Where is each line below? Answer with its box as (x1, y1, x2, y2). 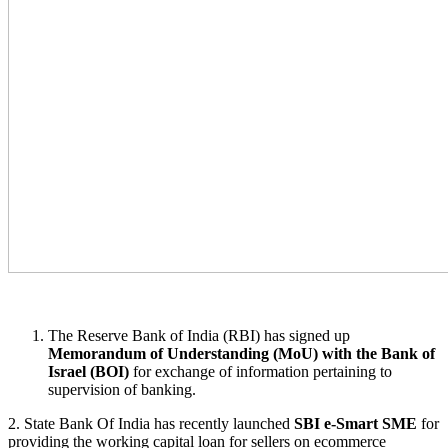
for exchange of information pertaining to (129, 363, 392, 381)
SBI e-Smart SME (294, 415, 417, 433)
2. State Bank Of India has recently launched (8, 415, 294, 433)
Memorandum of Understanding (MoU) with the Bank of (48, 345, 435, 363)
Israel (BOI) (48, 363, 129, 381)
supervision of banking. (48, 381, 196, 399)
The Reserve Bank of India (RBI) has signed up (48, 327, 350, 345)
